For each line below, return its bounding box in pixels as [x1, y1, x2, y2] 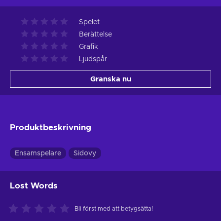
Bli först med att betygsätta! [74, 205, 153, 212]
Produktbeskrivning [10, 123, 91, 132]
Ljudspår [79, 55, 107, 63]
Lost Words [10, 181, 58, 190]
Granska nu [90, 75, 131, 83]
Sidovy [74, 149, 96, 157]
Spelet [79, 18, 100, 26]
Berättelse [79, 31, 112, 38]
